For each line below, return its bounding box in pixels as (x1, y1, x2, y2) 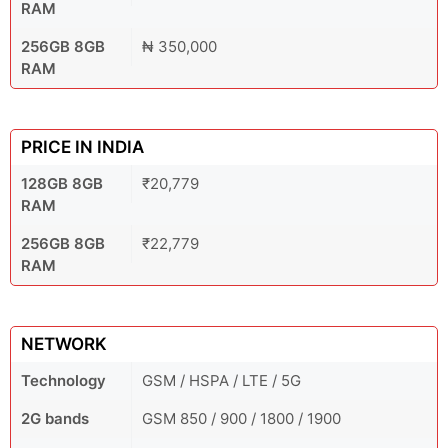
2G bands (21, 409, 89, 429)
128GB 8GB (21, 174, 103, 194)
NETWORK (21, 334, 107, 355)
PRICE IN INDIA (21, 137, 144, 158)
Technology (21, 371, 106, 391)
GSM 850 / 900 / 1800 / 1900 (142, 409, 341, 429)
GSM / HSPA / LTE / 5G (142, 371, 301, 391)
